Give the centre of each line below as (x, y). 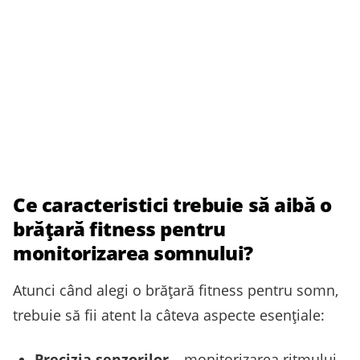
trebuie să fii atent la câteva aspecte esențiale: (169, 315)
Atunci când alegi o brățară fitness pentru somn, (176, 290)
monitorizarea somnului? (133, 253)
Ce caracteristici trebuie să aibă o (172, 205)
